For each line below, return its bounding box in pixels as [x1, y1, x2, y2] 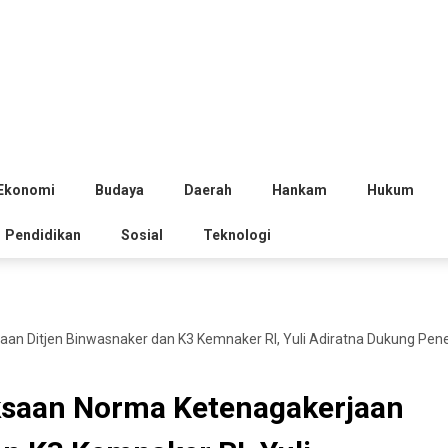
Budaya [95, 182, 144, 198]
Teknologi [203, 227, 271, 243]
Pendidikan [5, 227, 81, 243]
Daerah [184, 182, 232, 198]
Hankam [272, 182, 327, 198]
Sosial [121, 227, 163, 243]
